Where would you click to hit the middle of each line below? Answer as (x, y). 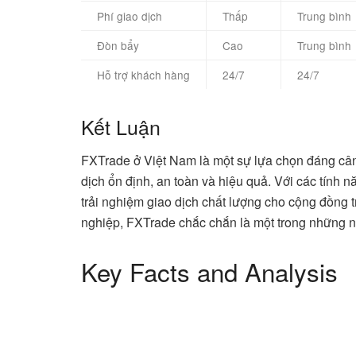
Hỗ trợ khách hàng (143, 74)
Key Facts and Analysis (209, 272)
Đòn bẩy (118, 45)
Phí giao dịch (130, 15)
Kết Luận (121, 126)
